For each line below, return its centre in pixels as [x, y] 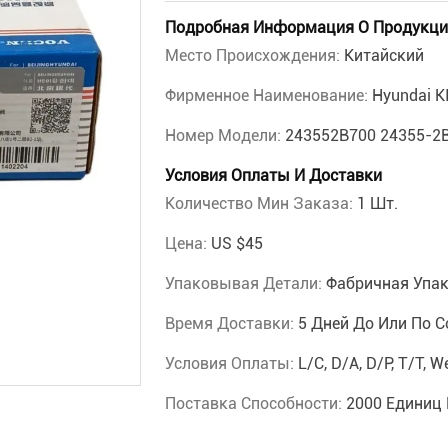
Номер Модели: [225, 135]
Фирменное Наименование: [268, 95]
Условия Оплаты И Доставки [273, 175]
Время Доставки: [231, 323]
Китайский [384, 55]
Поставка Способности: [255, 403]
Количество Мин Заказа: [261, 203]
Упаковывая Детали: [245, 283]
